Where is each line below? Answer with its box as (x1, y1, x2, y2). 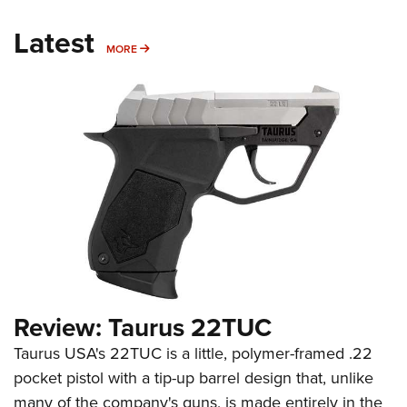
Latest (14, 21, 94, 65)
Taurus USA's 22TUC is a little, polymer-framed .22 (14, 342, 372, 365)
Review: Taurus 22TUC (14, 309, 272, 346)
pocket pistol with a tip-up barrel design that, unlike (14, 366, 373, 390)
